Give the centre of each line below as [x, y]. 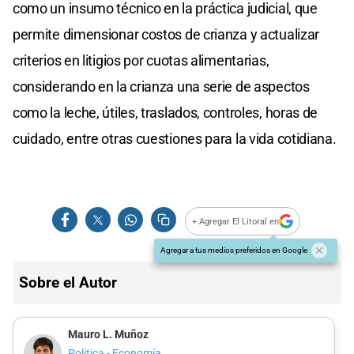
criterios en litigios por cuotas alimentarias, [141, 61]
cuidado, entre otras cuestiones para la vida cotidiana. [175, 139]
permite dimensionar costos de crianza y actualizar [166, 35]
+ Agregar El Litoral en [236, 221]
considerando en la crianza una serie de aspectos [161, 87]
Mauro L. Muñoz [108, 335]
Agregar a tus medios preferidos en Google [234, 250]
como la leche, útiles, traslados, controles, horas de [166, 113]
